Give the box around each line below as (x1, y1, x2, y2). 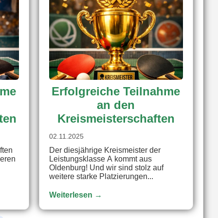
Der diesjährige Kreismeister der (49, 145, 161, 154)
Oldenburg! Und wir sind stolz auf (49, 163, 163, 172)
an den (97, 98, 135, 111)
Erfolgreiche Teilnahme (52, 84, 181, 98)
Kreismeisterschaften (57, 111, 175, 125)
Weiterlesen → (49, 190, 102, 199)
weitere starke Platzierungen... (49, 172, 153, 181)
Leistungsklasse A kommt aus (49, 154, 152, 163)
